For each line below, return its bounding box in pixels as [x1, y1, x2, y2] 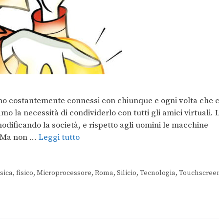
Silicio [116, 169, 136, 178]
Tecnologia [139, 169, 175, 178]
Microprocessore [36, 169, 91, 178]
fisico [16, 169, 33, 178]
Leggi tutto [39, 132, 80, 143]
